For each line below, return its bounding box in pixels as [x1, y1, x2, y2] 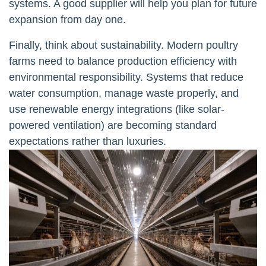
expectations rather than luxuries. [9, 135, 166, 147]
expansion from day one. [9, 13, 126, 26]
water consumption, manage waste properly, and [9, 87, 239, 99]
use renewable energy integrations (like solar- [9, 103, 224, 115]
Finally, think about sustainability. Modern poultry [9, 39, 238, 51]
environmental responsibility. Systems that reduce [9, 71, 243, 83]
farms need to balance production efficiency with [9, 55, 237, 67]
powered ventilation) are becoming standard [9, 119, 217, 131]
